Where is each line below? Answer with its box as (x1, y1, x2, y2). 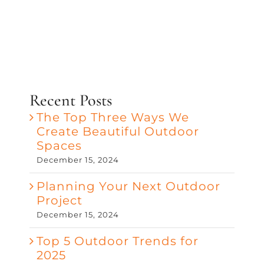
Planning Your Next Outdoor (37, 179, 220, 193)
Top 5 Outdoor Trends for (37, 233, 199, 248)
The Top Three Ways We (37, 110, 189, 124)
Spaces (37, 138, 82, 153)
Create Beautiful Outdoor (37, 124, 199, 138)
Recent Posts (29, 90, 112, 110)
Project (37, 193, 82, 207)
